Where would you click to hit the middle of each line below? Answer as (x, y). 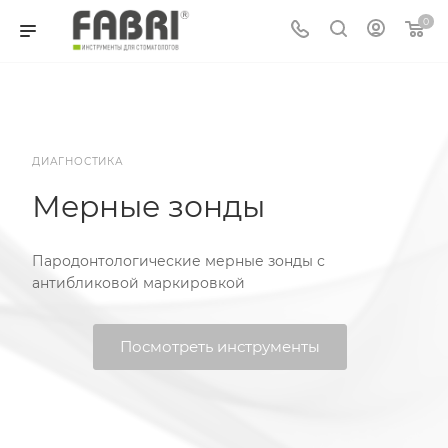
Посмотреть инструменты (219, 346)
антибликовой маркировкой (138, 282)
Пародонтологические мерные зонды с (178, 260)
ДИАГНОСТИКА (78, 161)
